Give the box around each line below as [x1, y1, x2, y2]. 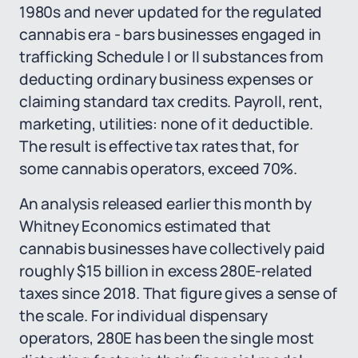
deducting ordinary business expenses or [19, 69, 313, 89]
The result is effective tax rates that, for [19, 136, 299, 157]
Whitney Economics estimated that [19, 216, 271, 237]
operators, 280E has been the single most [19, 328, 314, 348]
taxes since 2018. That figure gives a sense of [19, 283, 338, 304]
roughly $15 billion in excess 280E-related [19, 261, 312, 281]
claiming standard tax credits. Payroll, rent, [19, 91, 323, 112]
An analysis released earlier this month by [19, 193, 312, 214]
